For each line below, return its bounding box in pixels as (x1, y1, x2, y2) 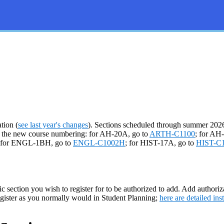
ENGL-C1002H (73, 138, 125, 147)
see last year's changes (18, 120, 88, 129)
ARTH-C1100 (149, 129, 195, 138)
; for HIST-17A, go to (125, 138, 196, 147)
